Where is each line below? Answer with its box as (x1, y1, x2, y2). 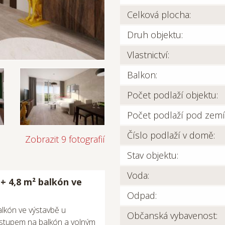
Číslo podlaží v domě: (127, 129, 215, 141)
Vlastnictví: (127, 49, 169, 61)
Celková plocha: (127, 9, 191, 21)
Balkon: (127, 69, 157, 81)
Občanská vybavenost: (127, 209, 217, 221)
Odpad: (127, 189, 157, 201)
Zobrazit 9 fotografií (25, 133, 105, 145)
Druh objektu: (127, 29, 183, 41)
